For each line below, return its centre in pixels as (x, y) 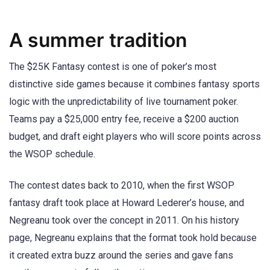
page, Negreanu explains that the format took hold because (133, 237)
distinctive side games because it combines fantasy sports (134, 84)
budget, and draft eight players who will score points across (135, 136)
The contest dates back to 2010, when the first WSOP (122, 185)
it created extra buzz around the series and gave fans (121, 255)
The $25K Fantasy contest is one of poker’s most (113, 66)
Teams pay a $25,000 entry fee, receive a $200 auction (124, 119)
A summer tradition (98, 40)
